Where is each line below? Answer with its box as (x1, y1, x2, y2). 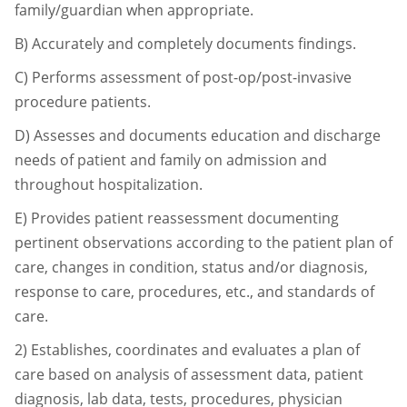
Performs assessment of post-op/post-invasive (32, 66, 352, 87)
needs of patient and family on (15, 149, 226, 170)
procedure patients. (15, 91, 151, 112)
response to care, (15, 281, 138, 302)
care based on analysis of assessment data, (15, 363, 314, 384)
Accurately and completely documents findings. (32, 33, 356, 54)
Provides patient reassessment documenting (31, 207, 339, 228)
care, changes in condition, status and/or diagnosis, (15, 256, 368, 277)
